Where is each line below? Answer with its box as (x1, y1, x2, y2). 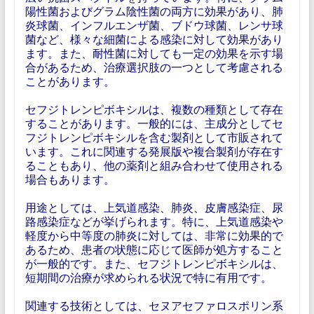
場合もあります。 (25, 172, 115, 186)
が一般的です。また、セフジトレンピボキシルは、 (25, 257, 283, 270)
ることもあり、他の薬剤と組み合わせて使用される (25, 158, 283, 172)
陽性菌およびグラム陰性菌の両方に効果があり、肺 (25, 4, 283, 18)
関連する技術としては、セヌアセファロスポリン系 (25, 299, 283, 312)
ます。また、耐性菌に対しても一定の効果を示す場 (25, 46, 283, 60)
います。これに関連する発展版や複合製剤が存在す (25, 144, 283, 158)
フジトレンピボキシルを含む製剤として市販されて (25, 130, 283, 144)
